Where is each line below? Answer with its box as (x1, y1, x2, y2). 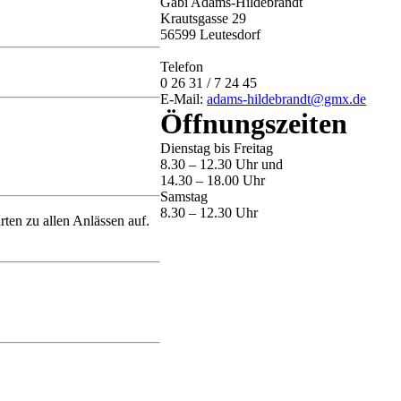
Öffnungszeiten (160, 107, 348, 140)
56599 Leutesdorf (160, 27, 261, 42)
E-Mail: (160, 91, 208, 107)
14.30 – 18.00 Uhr (160, 173, 266, 188)
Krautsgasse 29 (160, 11, 247, 26)
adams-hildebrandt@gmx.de (207, 91, 367, 107)
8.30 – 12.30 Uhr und (160, 157, 284, 172)
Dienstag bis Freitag (160, 141, 274, 156)
